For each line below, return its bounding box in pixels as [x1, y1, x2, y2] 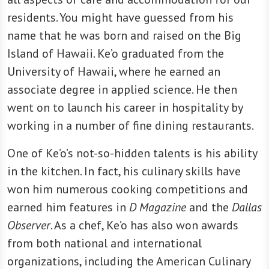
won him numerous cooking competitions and [7, 181, 248, 198]
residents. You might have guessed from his [7, 10, 234, 26]
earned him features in [7, 199, 129, 216]
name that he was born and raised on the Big [7, 28, 241, 44]
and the [186, 199, 232, 216]
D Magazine [129, 199, 186, 216]
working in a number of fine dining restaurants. [7, 118, 254, 134]
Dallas [232, 199, 262, 216]
